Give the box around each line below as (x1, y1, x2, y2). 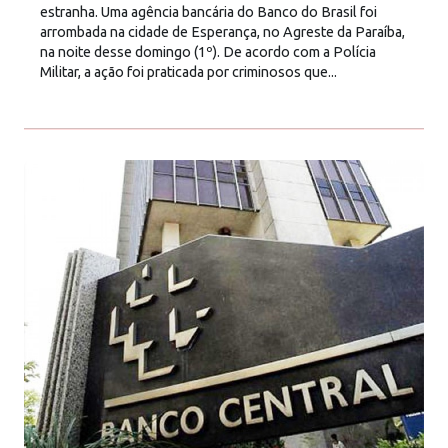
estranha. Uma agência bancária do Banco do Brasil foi (40, 4, 377, 21)
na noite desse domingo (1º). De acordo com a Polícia (40, 44, 376, 61)
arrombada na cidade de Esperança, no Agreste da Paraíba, (40, 24, 405, 41)
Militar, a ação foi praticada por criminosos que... (40, 64, 337, 81)
